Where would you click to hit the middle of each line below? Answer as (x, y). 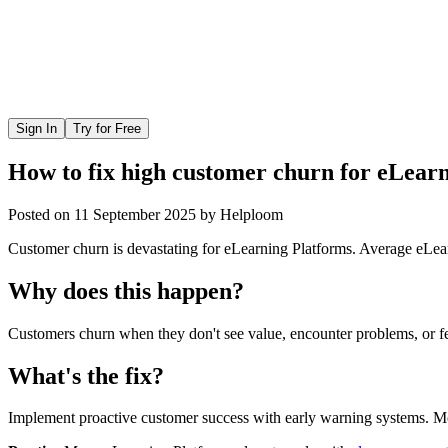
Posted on (39, 214)
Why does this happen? (126, 290)
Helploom (251, 214)
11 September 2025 (135, 214)
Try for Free (107, 128)
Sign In (36, 128)
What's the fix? (86, 375)
